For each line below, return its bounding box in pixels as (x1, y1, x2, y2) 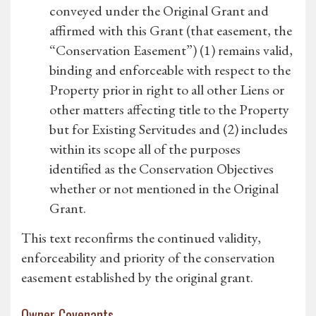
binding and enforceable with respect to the (49, 61, 291, 80)
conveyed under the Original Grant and (49, 1, 269, 20)
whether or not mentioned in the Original (49, 179, 279, 198)
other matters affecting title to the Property (49, 100, 289, 119)
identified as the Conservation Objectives (49, 159, 274, 178)
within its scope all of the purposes (49, 140, 241, 159)
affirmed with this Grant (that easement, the (49, 21, 292, 40)
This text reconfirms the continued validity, (21, 229, 261, 248)
